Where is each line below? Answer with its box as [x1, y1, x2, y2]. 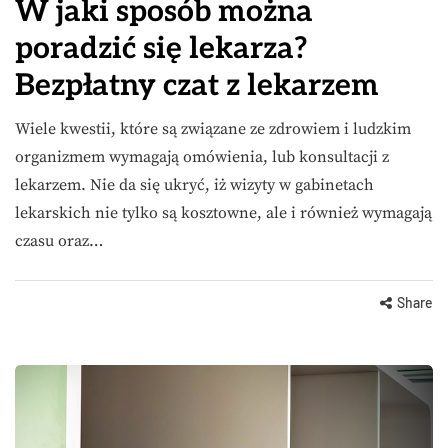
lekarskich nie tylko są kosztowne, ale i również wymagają [15, 202, 432, 223]
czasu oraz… [15, 230, 103, 251]
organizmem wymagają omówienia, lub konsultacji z [15, 146, 389, 167]
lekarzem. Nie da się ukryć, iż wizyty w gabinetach [15, 174, 374, 195]
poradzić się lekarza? [15, 30, 308, 67]
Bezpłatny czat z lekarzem [15, 67, 379, 104]
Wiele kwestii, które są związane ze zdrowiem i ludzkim [15, 118, 411, 139]
